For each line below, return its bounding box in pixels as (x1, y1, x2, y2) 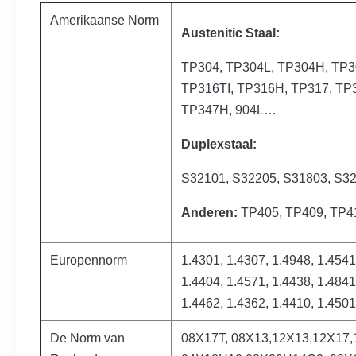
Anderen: (181, 206, 241, 219)
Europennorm (50, 253, 127, 267)
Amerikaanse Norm (50, 14, 159, 27)
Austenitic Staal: (181, 26, 280, 40)
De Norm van (50, 331, 125, 345)
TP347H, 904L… (181, 103, 277, 117)
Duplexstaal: (181, 137, 257, 151)
